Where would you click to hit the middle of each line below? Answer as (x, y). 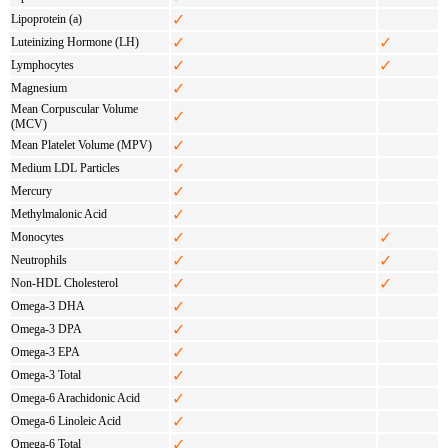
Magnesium (39, 87)
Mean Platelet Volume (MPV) (81, 144)
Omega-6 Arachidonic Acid (75, 397)
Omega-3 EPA (45, 351)
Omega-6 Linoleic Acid (66, 420)
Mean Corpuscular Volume (74, 108)
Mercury (31, 190)
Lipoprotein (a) (46, 18)
